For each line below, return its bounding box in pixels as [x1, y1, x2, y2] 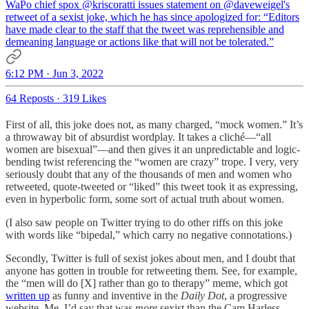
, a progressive [224, 289, 287, 301]
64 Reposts [6, 92, 54, 104]
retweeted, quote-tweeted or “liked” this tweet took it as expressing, [6, 180, 298, 192]
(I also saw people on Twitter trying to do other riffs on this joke [6, 216, 283, 228]
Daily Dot [181, 289, 224, 301]
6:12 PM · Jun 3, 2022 [6, 67, 103, 79]
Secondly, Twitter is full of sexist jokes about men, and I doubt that [6, 252, 295, 264]
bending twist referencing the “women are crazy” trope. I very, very [6, 155, 299, 168]
